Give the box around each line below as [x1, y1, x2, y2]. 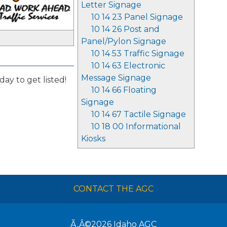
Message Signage [81, 73, 151, 83]
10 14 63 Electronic [91, 61, 165, 70]
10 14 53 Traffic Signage [91, 49, 184, 58]
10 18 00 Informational [91, 122, 181, 131]
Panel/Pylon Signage [81, 36, 166, 46]
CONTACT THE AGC [73, 184, 154, 194]
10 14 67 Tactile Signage [91, 109, 186, 119]
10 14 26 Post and [91, 24, 160, 34]
